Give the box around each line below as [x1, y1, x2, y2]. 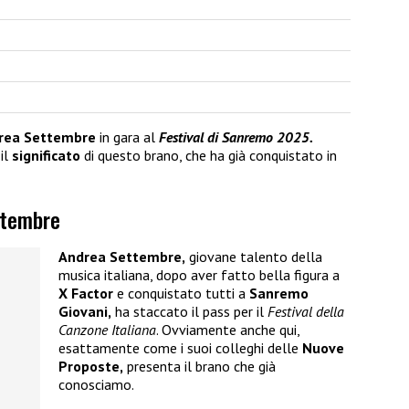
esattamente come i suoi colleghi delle [58, 339, 302, 358]
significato [12, 145, 80, 164]
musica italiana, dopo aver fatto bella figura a [58, 266, 340, 285]
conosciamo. [58, 375, 134, 394]
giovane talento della [185, 247, 322, 267]
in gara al [96, 127, 159, 146]
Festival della [267, 302, 344, 321]
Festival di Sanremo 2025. [159, 127, 311, 146]
